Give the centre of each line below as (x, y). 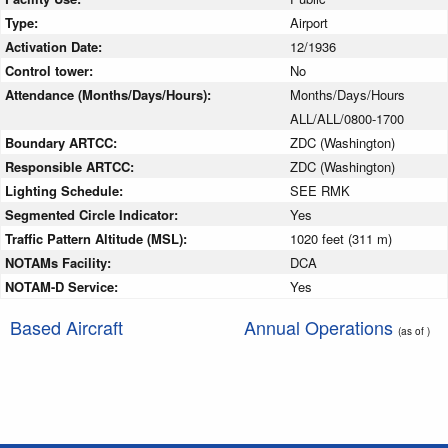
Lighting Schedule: (66, 190)
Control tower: (51, 70)
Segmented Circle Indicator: (93, 214)
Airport (309, 22)
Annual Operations (321, 326)
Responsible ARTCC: (71, 166)
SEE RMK (320, 190)
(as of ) (414, 330)
